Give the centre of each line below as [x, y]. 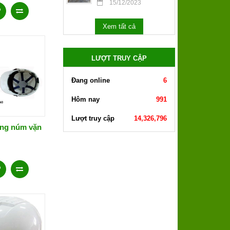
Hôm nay [85, 100]
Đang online [91, 81]
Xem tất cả [119, 27]
